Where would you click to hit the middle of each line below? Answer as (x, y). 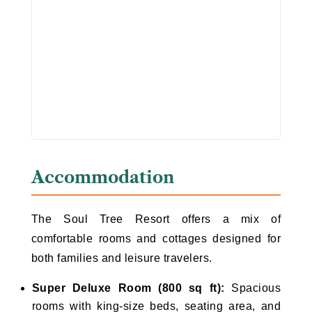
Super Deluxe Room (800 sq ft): (128, 288)
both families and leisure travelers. (122, 258)
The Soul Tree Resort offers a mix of (156, 219)
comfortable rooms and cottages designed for (156, 239)
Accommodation (102, 178)
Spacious (253, 288)
